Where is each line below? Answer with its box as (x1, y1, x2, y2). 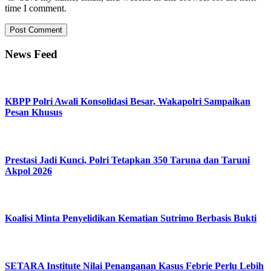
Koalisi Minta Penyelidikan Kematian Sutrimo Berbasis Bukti (5, 213, 256, 224)
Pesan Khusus (5, 106, 62, 117)
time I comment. (5, 3, 67, 14)
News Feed (5, 47, 57, 60)
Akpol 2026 (5, 165, 52, 176)
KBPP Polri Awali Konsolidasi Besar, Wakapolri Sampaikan (5, 96, 250, 106)
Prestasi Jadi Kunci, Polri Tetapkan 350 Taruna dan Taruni (5, 154, 250, 165)
